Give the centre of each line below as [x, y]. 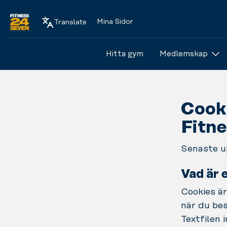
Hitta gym [125, 54]
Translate [70, 22]
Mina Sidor [115, 22]
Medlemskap [184, 54]
